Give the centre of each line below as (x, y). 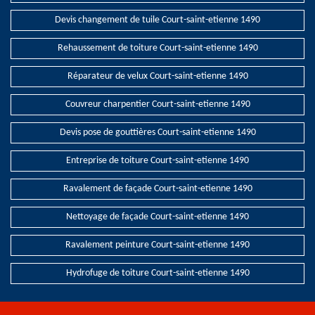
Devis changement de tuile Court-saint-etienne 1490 (157, 20)
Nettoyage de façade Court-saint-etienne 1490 (157, 217)
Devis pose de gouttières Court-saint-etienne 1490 (157, 133)
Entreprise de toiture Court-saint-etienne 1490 (157, 161)
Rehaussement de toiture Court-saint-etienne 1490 (157, 48)
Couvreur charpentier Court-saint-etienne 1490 (157, 104)
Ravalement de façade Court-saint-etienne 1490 (157, 189)
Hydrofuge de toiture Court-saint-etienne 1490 (157, 273)
